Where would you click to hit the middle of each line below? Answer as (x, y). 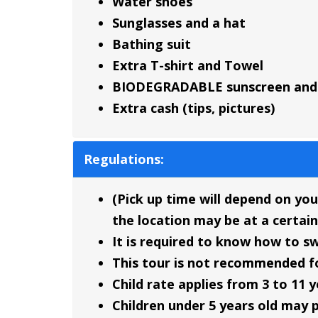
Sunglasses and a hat (179, 23)
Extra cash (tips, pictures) (193, 108)
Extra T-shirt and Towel (188, 66)
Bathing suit (152, 44)
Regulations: (124, 159)
